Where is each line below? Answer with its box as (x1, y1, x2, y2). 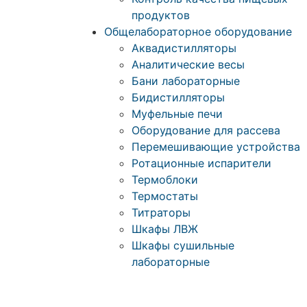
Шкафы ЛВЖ (132, 222, 198, 236)
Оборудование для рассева (132, 123, 280, 137)
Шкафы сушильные (132, 238, 234, 252)
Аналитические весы (132, 58, 245, 71)
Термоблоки (132, 173, 198, 186)
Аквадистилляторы (132, 41, 236, 55)
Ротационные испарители (132, 156, 271, 170)
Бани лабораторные (132, 74, 240, 88)
